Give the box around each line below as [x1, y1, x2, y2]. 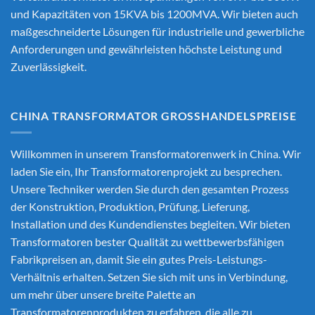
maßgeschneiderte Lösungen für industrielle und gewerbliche [11, 24, 304, 38]
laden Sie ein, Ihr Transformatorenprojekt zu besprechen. [11, 165, 282, 179]
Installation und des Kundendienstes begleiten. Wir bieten [11, 217, 290, 231]
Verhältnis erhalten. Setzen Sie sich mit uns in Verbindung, [11, 270, 288, 284]
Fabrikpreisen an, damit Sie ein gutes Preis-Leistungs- [11, 252, 267, 266]
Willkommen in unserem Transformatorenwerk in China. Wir [11, 147, 301, 161]
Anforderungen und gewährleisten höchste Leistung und [11, 41, 282, 56]
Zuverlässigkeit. [11, 59, 86, 73]
